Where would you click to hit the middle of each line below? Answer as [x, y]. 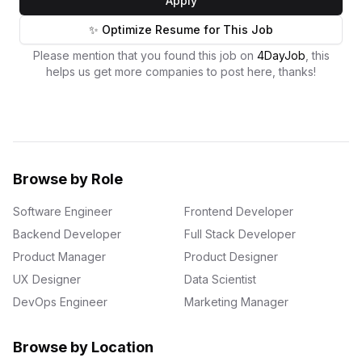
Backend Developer [67, 234]
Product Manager [59, 257]
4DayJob [281, 55]
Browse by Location [83, 347]
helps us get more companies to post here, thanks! [181, 72]
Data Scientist [220, 279]
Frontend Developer [239, 211]
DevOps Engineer [60, 302]
